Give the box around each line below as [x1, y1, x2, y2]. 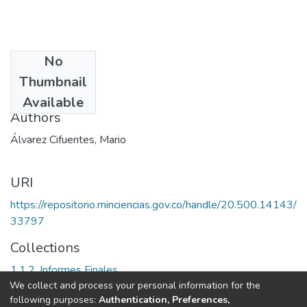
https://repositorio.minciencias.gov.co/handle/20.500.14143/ [10, 197, 297, 212]
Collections [10, 238, 80, 257]
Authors [10, 108, 61, 127]
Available [23, 93, 84, 112]
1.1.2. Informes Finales [10, 262, 118, 278]
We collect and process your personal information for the [10, 278, 260, 292]
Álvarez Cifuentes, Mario [10, 132, 126, 147]
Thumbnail [19, 72, 87, 91]
